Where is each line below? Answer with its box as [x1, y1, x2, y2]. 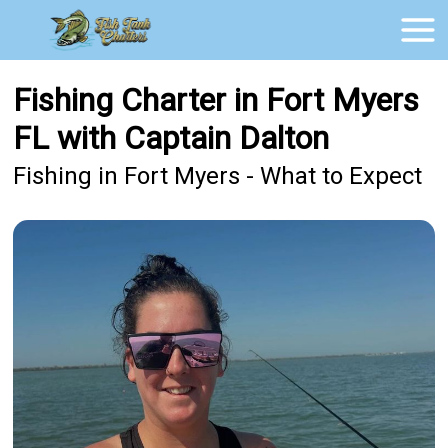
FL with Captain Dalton [13, 119, 330, 158]
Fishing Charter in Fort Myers [13, 81, 420, 120]
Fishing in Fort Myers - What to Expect [13, 162, 423, 191]
